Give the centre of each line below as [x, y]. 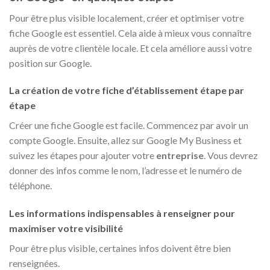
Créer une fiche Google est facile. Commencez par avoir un [129, 125]
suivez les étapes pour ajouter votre [83, 155]
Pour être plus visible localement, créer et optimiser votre [127, 17]
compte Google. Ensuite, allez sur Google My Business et [125, 140]
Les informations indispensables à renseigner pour [122, 213]
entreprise [180, 155]
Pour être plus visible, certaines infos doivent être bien [120, 248]
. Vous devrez [231, 155]
